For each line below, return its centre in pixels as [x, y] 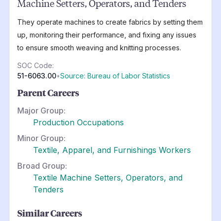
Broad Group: [42, 166]
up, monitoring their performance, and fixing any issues [107, 35]
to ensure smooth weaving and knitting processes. [99, 47]
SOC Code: [35, 65]
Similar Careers [50, 213]
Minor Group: [41, 138]
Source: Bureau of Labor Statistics [115, 75]
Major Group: [41, 110]
